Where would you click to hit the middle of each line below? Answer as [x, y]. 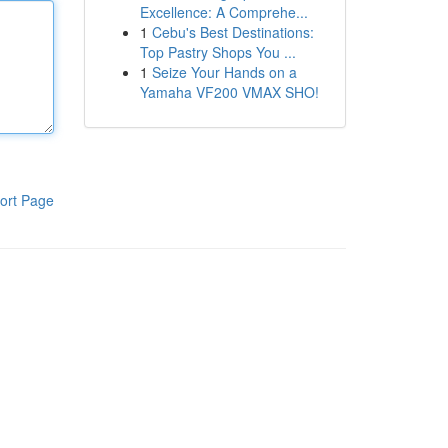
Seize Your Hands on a [224, 72]
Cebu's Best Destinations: [232, 32]
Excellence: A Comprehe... [223, 12]
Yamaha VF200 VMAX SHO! [229, 92]
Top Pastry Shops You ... [217, 52]
